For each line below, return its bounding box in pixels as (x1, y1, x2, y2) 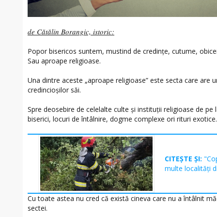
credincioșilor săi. (28, 85, 81, 94)
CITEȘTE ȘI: (165, 154, 204, 163)
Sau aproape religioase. (28, 56, 101, 65)
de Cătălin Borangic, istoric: (28, 26, 114, 36)
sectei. (28, 203, 47, 213)
